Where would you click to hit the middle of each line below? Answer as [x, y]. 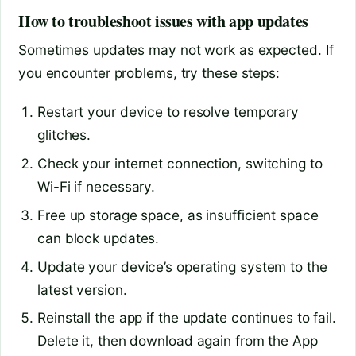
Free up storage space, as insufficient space [178, 215]
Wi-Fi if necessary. [97, 186]
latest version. [82, 289]
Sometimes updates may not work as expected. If [176, 50]
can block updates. [99, 238]
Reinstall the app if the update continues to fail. [187, 318]
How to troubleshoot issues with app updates [163, 21]
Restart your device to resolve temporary [168, 111]
